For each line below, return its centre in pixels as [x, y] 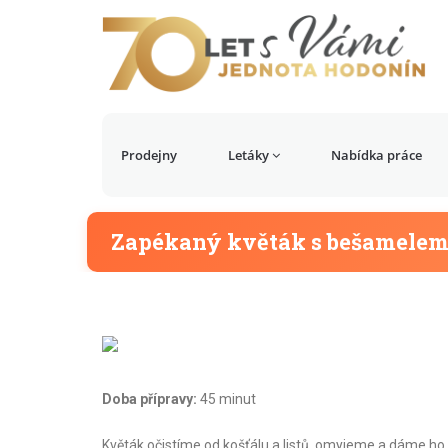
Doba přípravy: [151, 399]
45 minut [228, 399]
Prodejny [149, 155]
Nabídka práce [376, 155]
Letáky [248, 155]
